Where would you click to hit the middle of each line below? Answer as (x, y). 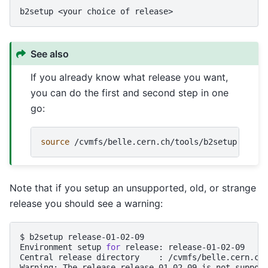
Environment (46, 247)
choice (101, 12)
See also (50, 54)
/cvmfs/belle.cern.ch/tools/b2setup (156, 142)
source (55, 142)
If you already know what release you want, (130, 77)
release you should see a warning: (86, 203)
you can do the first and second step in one (130, 92)
